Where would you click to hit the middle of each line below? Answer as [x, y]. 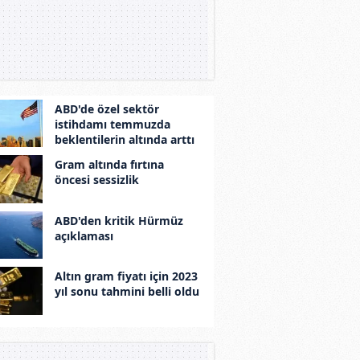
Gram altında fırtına [109, 165]
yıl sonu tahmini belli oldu [127, 292]
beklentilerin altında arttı [124, 139]
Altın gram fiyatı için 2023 [126, 276]
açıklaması [84, 235]
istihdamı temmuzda [112, 124]
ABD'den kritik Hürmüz [119, 220]
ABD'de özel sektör [106, 108]
